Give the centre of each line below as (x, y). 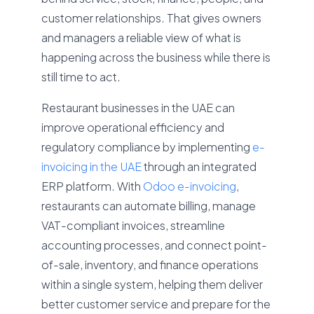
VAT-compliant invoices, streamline (134, 225)
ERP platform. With (93, 186)
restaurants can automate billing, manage (149, 206)
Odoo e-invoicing (190, 186)
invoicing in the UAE (92, 166)
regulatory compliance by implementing (147, 147)
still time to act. (81, 77)
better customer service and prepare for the (156, 304)
